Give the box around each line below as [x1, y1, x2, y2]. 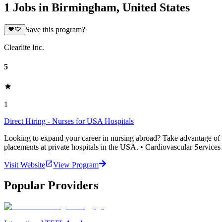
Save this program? [25, 25, 85, 34]
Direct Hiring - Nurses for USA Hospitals [4, 116, 134, 125]
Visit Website [4, 160, 45, 169]
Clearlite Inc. [4, 43, 44, 52]
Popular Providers [4, 179, 98, 192]
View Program [53, 160, 99, 169]
